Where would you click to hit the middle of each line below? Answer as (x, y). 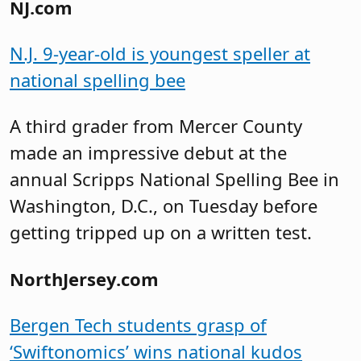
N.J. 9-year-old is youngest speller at (160, 53)
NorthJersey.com (84, 278)
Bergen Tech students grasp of (138, 325)
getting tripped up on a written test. (161, 232)
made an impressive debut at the (148, 153)
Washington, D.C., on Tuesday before (164, 206)
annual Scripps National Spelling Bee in (174, 179)
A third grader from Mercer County (156, 126)
